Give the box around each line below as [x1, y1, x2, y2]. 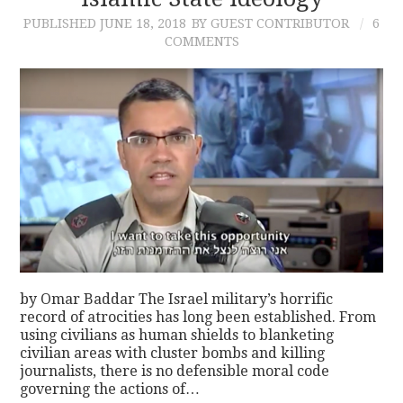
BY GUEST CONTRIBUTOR [192, 15, 349, 31]
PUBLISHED [23, 15, 100, 31]
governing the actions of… [20, 381, 201, 399]
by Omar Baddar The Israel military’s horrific [20, 291, 334, 309]
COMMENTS [164, 33, 239, 49]
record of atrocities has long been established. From [20, 309, 377, 327]
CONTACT [43, 31, 125, 49]
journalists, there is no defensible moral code [20, 363, 330, 381]
